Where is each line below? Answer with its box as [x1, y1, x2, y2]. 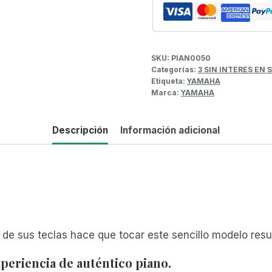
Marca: [151, 87, 181, 97]
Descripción [52, 124, 108, 137]
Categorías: [151, 64, 198, 74]
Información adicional [120, 124, 220, 137]
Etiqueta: [151, 76, 187, 86]
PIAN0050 [171, 53, 211, 63]
